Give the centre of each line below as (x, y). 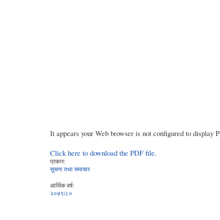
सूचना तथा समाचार (70, 169)
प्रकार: (58, 161)
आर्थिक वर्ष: (62, 185)
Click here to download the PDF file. (103, 152)
